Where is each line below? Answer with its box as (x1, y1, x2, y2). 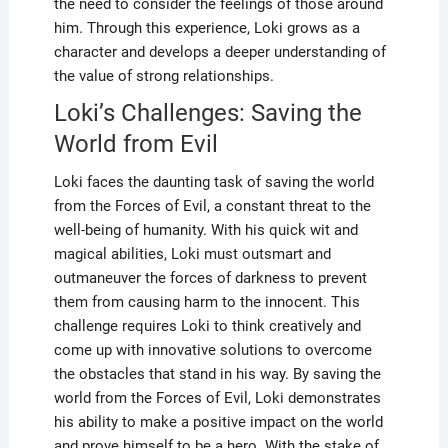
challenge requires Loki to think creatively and (53, 316, 361, 335)
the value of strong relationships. (53, 66, 274, 85)
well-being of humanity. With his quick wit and (53, 220, 358, 239)
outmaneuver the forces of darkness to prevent (53, 268, 367, 287)
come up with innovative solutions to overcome (53, 340, 372, 359)
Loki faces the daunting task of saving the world (53, 172, 374, 191)
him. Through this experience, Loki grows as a (53, 18, 360, 37)
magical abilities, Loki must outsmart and (53, 244, 331, 263)
